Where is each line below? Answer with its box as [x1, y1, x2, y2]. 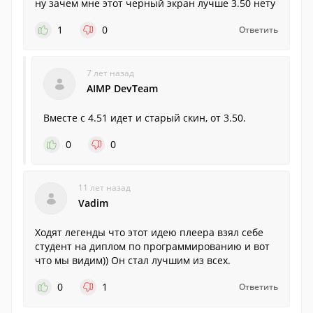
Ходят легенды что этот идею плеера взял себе [35, 226, 263, 239]
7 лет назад [87, 67, 134, 79]
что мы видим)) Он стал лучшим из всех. [35, 254, 231, 267]
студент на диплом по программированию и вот [35, 240, 270, 253]
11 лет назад [78, 182, 131, 194]
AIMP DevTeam [87, 82, 158, 95]
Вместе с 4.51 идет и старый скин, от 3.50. [43, 111, 246, 124]
